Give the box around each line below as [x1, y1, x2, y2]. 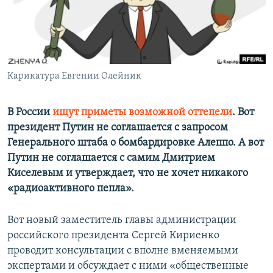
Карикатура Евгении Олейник [7, 71, 141, 82]
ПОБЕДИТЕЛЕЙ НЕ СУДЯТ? [22, 7, 114, 16]
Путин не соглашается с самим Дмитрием [7, 152, 215, 165]
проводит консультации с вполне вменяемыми [7, 245, 238, 257]
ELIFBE [22, 51, 45, 60]
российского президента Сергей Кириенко [7, 230, 219, 242]
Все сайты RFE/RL [21, 87, 104, 99]
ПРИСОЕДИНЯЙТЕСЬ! [11, 5, 88, 15]
